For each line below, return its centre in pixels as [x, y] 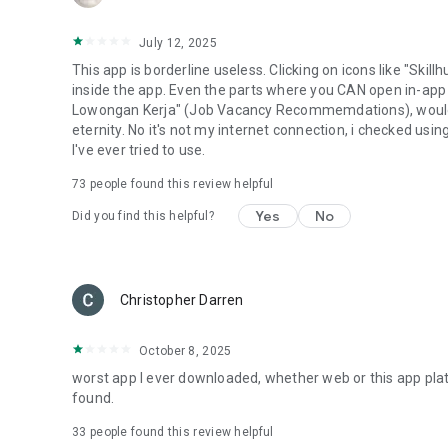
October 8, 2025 [185, 351]
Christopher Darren [182, 300]
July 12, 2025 [178, 43]
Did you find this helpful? [143, 216]
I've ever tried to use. [139, 150]
